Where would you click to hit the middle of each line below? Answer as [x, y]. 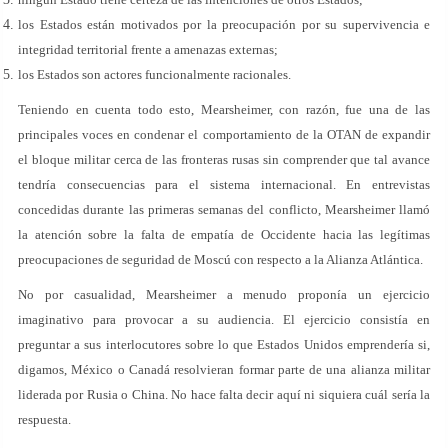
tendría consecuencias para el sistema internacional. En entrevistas [224, 184]
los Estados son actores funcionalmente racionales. [154, 74]
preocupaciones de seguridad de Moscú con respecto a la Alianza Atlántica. [220, 259]
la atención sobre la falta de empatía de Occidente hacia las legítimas [224, 234]
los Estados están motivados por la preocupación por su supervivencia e [224, 24]
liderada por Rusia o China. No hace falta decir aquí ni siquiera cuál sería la [224, 394]
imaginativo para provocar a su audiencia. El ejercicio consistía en [224, 319]
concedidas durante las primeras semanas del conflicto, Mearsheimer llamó [224, 209]
